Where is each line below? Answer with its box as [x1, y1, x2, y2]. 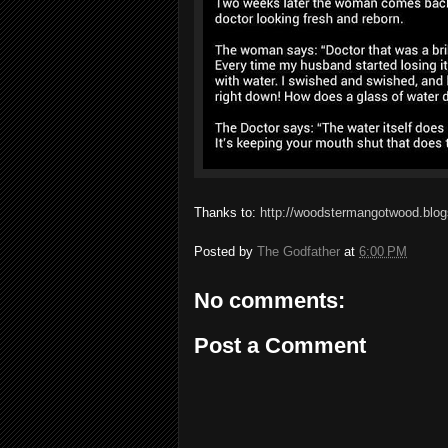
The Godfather [257, 243, 340, 259]
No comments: [194, 287, 345, 313]
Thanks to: [194, 205, 260, 220]
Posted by [194, 243, 257, 259]
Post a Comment [194, 333, 366, 358]
